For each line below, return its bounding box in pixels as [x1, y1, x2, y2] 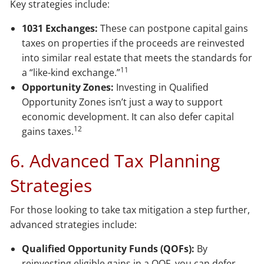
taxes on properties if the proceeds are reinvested [22, 36, 245, 49]
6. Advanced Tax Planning [10, 148, 220, 173]
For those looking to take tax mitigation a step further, [10, 203, 250, 216]
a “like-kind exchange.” [22, 65, 121, 79]
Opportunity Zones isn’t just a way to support [22, 95, 223, 108]
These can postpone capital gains [98, 21, 249, 35]
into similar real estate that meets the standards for [22, 51, 253, 64]
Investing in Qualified [114, 80, 209, 94]
